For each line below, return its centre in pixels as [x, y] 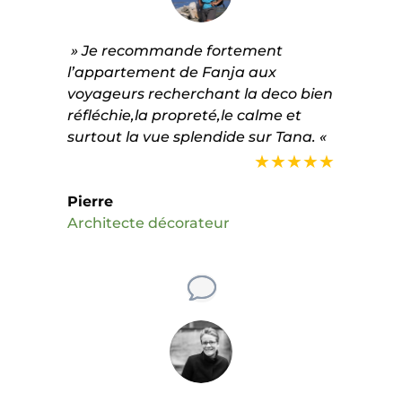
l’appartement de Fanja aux [171, 72]
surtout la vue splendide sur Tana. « [198, 136]
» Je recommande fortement [175, 50]
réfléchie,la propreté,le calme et [184, 115]
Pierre [90, 201]
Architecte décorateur [148, 223]
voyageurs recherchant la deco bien [200, 93]
